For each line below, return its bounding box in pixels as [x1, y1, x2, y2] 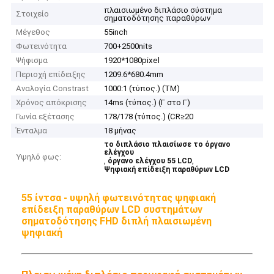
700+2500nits [104, 42, 153, 51]
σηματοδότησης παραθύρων [104, 13, 211, 23]
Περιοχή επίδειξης [16, 70, 86, 80]
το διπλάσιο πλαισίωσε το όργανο [104, 140, 231, 149]
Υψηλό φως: [16, 152, 62, 162]
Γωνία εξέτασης [16, 112, 75, 122]
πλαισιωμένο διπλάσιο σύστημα [104, 6, 223, 15]
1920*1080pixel [104, 56, 160, 65]
